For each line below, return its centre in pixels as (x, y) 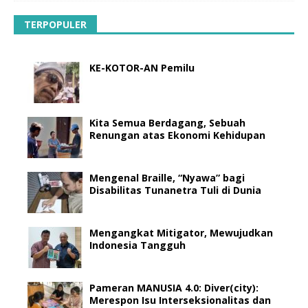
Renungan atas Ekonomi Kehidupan (177, 135)
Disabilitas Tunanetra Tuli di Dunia (175, 190)
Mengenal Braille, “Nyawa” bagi (167, 177)
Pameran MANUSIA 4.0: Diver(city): (174, 287)
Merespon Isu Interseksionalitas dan (180, 300)
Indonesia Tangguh (137, 245)
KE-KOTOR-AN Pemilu (142, 67)
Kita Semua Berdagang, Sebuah (167, 122)
